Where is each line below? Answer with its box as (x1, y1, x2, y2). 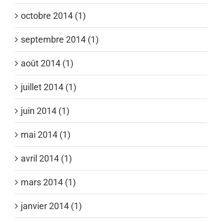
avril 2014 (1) (21, 153, 72, 164)
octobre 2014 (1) (21, 10, 86, 21)
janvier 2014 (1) (21, 200, 82, 211)
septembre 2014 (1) (21, 34, 99, 45)
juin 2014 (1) (21, 105, 69, 116)
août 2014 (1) (21, 57, 73, 68)
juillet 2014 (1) (21, 81, 76, 92)
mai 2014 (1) (21, 129, 70, 140)
